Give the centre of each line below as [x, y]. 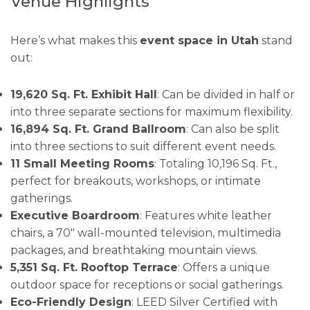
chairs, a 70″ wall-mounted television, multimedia [146, 232]
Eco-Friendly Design [71, 302]
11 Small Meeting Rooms [82, 163]
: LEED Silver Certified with [204, 302]
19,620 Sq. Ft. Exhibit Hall [84, 94]
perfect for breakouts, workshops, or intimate [136, 181]
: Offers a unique [224, 267]
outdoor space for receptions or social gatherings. [147, 284]
